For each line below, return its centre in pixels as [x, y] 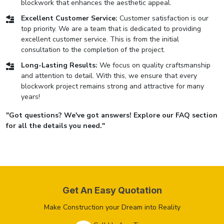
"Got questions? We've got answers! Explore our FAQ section [112, 115]
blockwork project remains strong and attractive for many [112, 86]
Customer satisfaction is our [163, 18]
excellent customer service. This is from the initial [100, 39]
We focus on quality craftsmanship [154, 65]
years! [30, 96]
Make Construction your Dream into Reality [112, 207]
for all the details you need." [55, 125]
